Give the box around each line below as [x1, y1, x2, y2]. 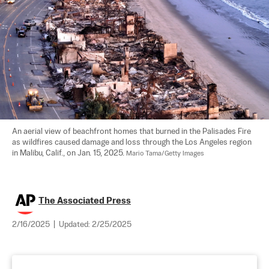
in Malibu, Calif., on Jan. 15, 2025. [12, 149, 126, 157]
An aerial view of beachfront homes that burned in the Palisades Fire [12, 127, 253, 136]
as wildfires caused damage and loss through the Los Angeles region [12, 138, 253, 147]
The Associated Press [38, 196, 131, 205]
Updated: [59, 220, 92, 229]
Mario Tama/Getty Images [126, 150, 204, 157]
